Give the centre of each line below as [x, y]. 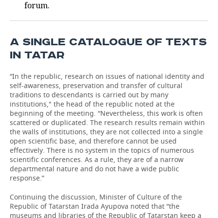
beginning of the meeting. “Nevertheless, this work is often [106, 113]
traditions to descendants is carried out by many [89, 95]
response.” [27, 178]
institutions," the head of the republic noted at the [92, 104]
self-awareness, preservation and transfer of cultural [96, 85]
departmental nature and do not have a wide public [94, 169]
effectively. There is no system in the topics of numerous [102, 150]
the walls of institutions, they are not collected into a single [106, 132]
